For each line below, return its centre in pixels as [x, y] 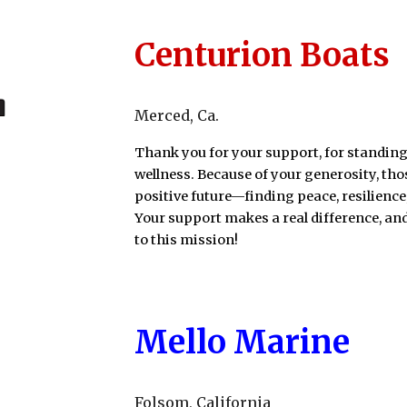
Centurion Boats [263, 55]
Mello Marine [243, 342]
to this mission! [188, 240]
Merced [163, 115]
